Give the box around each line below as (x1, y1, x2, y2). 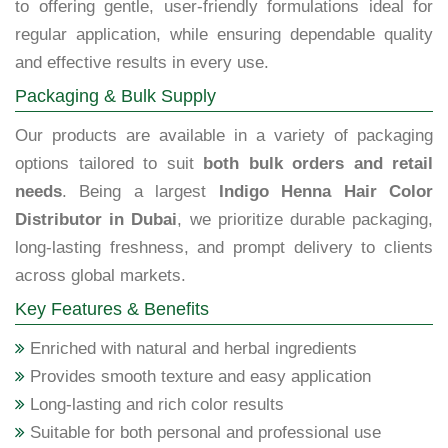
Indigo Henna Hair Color (218, 182, 434, 202)
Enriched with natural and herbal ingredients (25, 339, 357, 359)
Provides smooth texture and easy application (25, 367, 371, 387)
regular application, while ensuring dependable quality (15, 25, 433, 45)
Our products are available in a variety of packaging (15, 126, 433, 146)
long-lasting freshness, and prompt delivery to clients (15, 238, 433, 258)
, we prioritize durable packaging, (177, 210, 434, 230)
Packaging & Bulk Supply (15, 86, 216, 107)
